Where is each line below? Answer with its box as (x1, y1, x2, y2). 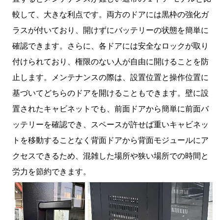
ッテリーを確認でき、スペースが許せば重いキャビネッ (12, 120, 209, 129)
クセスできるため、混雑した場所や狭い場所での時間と (12, 151, 209, 160)
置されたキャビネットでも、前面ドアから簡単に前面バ (12, 104, 209, 113)
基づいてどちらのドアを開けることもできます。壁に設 (12, 88, 209, 97)
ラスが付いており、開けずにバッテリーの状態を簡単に (12, 26, 209, 34)
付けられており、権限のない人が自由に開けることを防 (12, 57, 209, 66)
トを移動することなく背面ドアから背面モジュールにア (12, 136, 209, 144)
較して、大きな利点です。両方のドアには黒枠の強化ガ (12, 10, 209, 19)
